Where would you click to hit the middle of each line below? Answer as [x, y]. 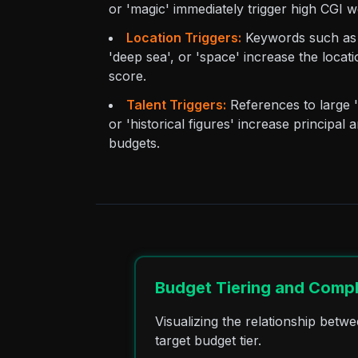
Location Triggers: [184, 38]
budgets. [134, 143]
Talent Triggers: [176, 105]
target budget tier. [208, 340]
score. [127, 76]
